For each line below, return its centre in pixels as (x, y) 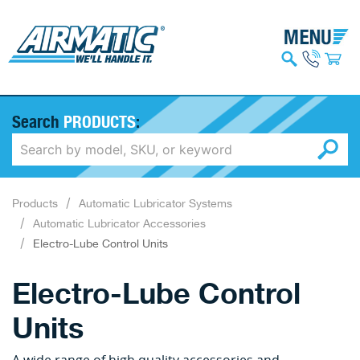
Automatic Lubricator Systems (155, 204)
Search (38, 121)
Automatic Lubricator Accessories (119, 224)
